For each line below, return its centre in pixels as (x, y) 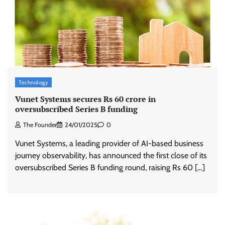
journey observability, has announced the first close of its (111, 156)
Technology (33, 82)
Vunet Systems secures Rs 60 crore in (85, 99)
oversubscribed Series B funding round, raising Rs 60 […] (110, 168)
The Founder (40, 125)
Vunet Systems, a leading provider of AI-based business (109, 144)
